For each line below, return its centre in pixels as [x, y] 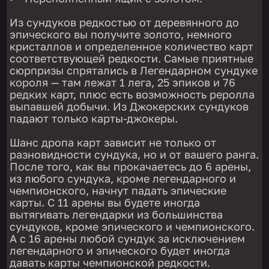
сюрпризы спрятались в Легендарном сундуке [134, 71]
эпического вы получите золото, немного [121, 35]
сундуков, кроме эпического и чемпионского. [132, 227]
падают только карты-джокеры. [94, 119]
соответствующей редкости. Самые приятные [132, 59]
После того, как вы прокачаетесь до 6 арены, [131, 167]
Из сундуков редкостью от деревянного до [125, 23]
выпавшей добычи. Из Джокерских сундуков [129, 107]
